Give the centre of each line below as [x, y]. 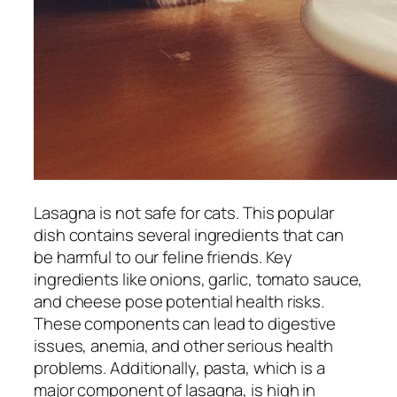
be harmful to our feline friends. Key [163, 257]
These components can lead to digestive [185, 323]
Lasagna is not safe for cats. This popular [184, 212]
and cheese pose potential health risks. [179, 301]
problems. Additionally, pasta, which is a [179, 367]
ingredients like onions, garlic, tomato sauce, [198, 279]
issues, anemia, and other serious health [183, 345]
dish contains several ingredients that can [189, 234]
